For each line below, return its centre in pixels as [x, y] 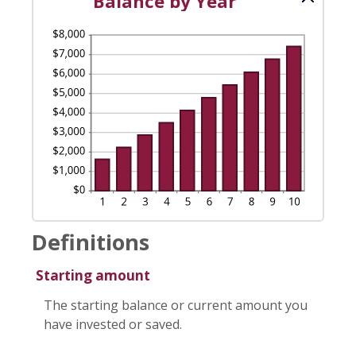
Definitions [91, 242]
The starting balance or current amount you [176, 305]
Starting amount [93, 275]
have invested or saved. [113, 324]
